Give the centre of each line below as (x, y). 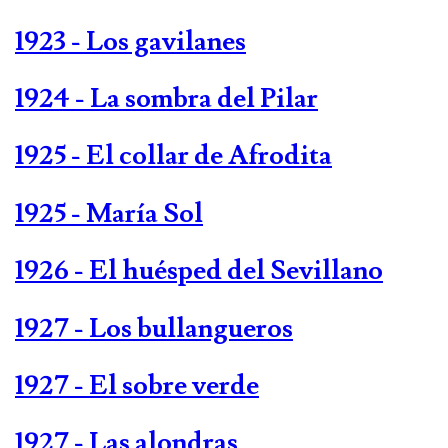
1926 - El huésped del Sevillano (199, 271)
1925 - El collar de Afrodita (173, 156)
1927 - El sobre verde (137, 385)
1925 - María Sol (109, 213)
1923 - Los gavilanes (130, 41)
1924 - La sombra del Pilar (166, 98)
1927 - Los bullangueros (154, 328)
